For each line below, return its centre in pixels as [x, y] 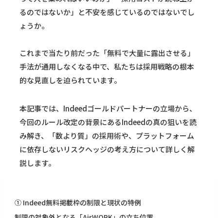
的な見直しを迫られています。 [70, 80]
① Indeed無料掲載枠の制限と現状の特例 [78, 203]
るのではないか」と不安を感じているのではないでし [107, 12]
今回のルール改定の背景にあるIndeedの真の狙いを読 [108, 122]
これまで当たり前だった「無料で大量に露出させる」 [107, 53]
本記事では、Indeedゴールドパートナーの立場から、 [108, 109]
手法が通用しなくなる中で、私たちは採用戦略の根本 [107, 67]
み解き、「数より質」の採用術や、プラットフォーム [107, 136]
